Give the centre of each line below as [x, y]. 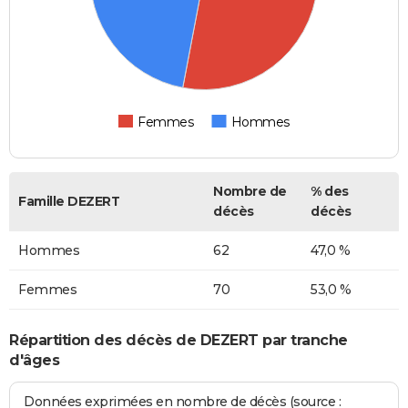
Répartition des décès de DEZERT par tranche [178, 340]
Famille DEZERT [69, 202]
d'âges [34, 360]
